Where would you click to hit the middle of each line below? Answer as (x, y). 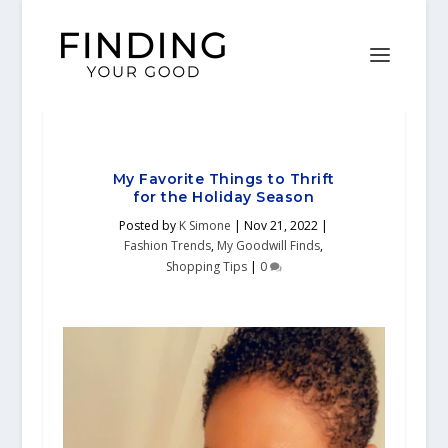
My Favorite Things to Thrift (223, 179)
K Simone (205, 225)
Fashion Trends (168, 245)
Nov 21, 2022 (281, 225)
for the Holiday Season (224, 197)
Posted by (149, 225)
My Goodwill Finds (269, 245)
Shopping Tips (206, 266)
